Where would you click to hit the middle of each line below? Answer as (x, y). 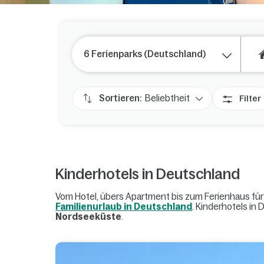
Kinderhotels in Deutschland (148, 174)
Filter (250, 98)
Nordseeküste (89, 216)
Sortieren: (121, 98)
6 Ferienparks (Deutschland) (145, 54)
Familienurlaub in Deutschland (124, 206)
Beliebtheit (167, 98)
